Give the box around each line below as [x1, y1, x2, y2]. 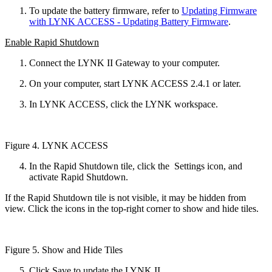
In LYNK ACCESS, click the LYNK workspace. [29, 98, 218, 109]
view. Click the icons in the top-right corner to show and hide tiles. [5, 203, 259, 214]
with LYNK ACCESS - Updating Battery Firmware [29, 16, 228, 27]
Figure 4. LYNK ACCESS [5, 140, 108, 151]
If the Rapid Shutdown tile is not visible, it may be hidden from [5, 192, 246, 203]
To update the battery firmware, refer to [29, 5, 182, 16]
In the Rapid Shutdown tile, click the [29, 160, 172, 171]
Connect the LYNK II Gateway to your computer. [29, 57, 220, 68]
